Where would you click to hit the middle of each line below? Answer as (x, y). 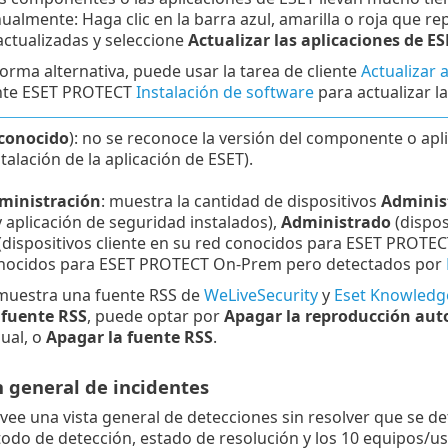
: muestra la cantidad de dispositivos (240, 201)
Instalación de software (224, 92)
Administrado (335, 222)
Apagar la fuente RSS (129, 337)
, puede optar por (155, 316)
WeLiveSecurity (260, 295)
